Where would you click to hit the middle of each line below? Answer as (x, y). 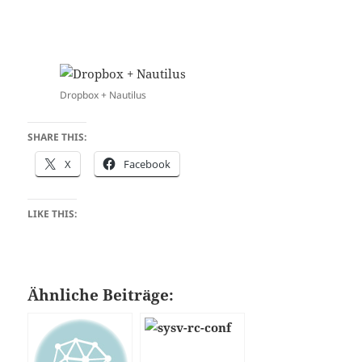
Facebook (147, 164)
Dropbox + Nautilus (103, 95)
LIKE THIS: (53, 213)
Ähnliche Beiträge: (101, 294)
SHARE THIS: (57, 137)
